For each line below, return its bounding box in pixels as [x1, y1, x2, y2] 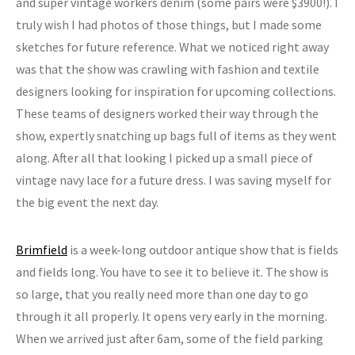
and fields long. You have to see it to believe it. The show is [16, 264, 329, 280]
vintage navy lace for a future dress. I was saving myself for [16, 172, 331, 188]
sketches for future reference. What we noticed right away [16, 39, 329, 55]
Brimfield [16, 242, 67, 258]
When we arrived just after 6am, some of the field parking [16, 330, 323, 346]
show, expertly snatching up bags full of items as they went [16, 128, 337, 143]
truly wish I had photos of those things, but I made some [16, 17, 322, 32]
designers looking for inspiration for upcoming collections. [16, 83, 336, 99]
